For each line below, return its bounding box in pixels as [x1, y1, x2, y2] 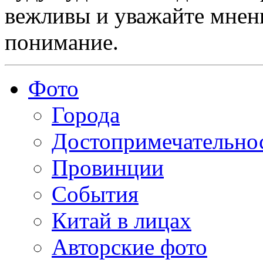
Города [52, 102, 120, 128]
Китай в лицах [52, 208, 191, 234]
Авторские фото [52, 234, 207, 260]
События [52, 181, 139, 207]
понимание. [5, 29, 119, 55]
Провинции [52, 155, 164, 181]
